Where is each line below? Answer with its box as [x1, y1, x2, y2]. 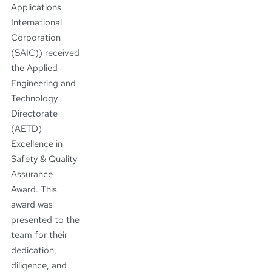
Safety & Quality [11, 153, 77, 165]
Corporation [11, 32, 61, 44]
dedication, [11, 244, 56, 256]
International [11, 16, 62, 29]
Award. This [11, 183, 57, 195]
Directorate [11, 107, 58, 120]
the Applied [11, 62, 58, 74]
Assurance [11, 168, 53, 180]
